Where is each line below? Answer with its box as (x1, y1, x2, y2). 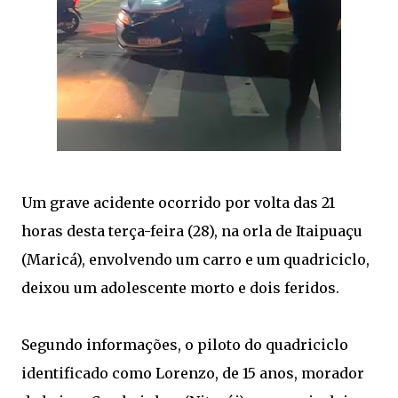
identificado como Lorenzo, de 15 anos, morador (21, 364, 364, 382)
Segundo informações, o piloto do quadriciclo (21, 336, 348, 354)
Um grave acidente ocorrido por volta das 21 (21, 194, 335, 211)
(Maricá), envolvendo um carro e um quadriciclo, (21, 251, 370, 268)
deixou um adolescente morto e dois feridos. (21, 279, 343, 297)
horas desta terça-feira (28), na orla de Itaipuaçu (21, 222, 362, 240)
